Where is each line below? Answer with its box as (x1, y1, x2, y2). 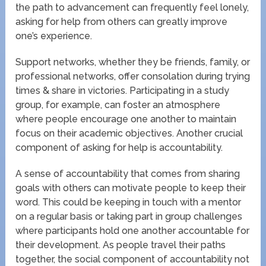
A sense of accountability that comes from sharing (15, 168, 240, 180)
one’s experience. (15, 30, 93, 42)
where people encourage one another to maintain (15, 113, 237, 125)
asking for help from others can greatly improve (15, 16, 228, 28)
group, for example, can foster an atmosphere (15, 99, 221, 111)
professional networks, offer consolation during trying (15, 71, 251, 83)
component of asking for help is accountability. (15, 142, 223, 154)
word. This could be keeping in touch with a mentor (15, 197, 242, 208)
